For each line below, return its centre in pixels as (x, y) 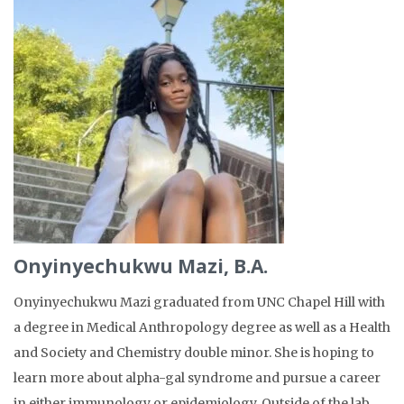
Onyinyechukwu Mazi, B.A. (141, 266)
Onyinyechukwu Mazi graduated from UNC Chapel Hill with (199, 303)
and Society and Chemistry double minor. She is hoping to (194, 353)
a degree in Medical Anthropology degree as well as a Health (202, 328)
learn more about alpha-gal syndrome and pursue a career (197, 378)
